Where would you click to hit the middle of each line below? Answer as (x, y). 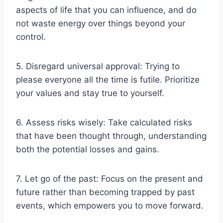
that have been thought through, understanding (111, 136)
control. (31, 37)
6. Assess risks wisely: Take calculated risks (104, 122)
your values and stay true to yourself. (90, 93)
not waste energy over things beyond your (101, 23)
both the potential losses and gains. (88, 149)
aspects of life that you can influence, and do (106, 10)
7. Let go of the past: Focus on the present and (110, 178)
